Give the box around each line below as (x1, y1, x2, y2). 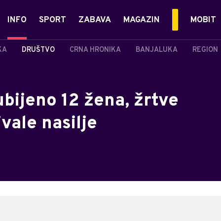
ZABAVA (78, 15, 111, 26)
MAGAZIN (123, 15, 160, 26)
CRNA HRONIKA (70, 45, 121, 54)
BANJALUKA (136, 45, 178, 54)
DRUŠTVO (22, 45, 55, 54)
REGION (192, 45, 218, 54)
